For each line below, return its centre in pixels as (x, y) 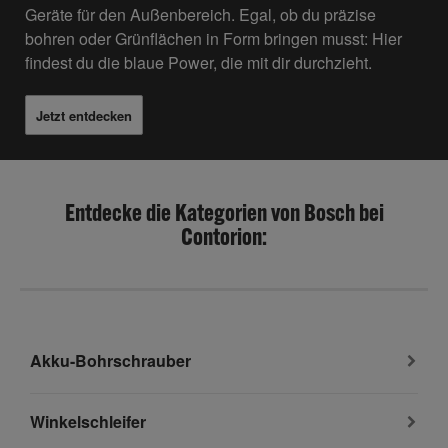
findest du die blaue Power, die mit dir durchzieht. (198, 63)
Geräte (49, 15)
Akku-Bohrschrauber (110, 361)
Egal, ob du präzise (305, 15)
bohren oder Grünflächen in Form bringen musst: (198, 39)
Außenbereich (178, 15)
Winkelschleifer (88, 422)
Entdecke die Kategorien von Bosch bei (224, 212)
